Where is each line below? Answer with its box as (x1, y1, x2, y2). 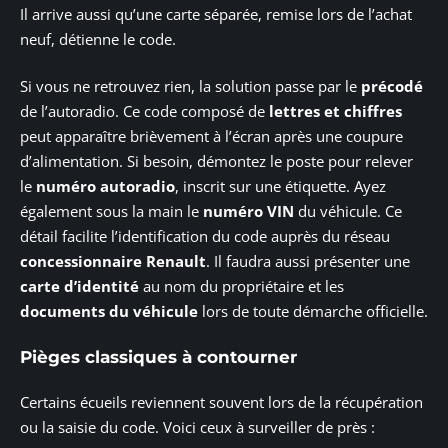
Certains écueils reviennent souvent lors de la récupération (20, 392, 423, 413)
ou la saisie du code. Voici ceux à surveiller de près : (20, 417, 375, 438)
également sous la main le (20, 201, 203, 222)
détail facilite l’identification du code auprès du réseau (20, 226, 390, 247)
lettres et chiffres (269, 101, 402, 122)
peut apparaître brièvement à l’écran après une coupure (20, 126, 403, 147)
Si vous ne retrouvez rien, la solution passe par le (20, 76, 361, 97)
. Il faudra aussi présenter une (206, 251, 410, 272)
